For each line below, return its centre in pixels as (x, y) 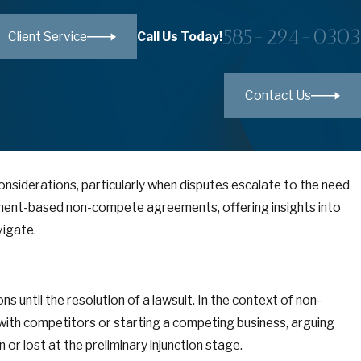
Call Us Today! (180, 36)
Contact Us (278, 95)
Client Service (48, 36)
